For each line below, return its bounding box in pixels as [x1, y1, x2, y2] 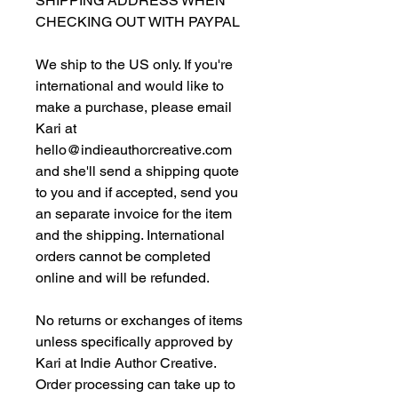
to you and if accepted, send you [36, 184, 238, 201]
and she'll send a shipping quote [36, 163, 239, 179]
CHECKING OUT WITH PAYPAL [36, 13, 240, 30]
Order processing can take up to [36, 376, 235, 393]
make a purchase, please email [36, 99, 232, 115]
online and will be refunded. [36, 269, 210, 286]
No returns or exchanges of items [36, 312, 243, 329]
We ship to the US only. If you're [36, 56, 233, 73]
